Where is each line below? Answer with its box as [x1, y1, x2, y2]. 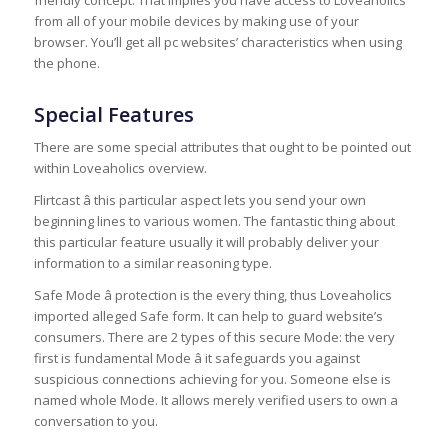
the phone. [33, 54, 100, 73]
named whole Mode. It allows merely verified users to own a [33, 391, 398, 410]
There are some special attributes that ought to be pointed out [33, 138, 411, 157]
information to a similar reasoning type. [33, 254, 272, 273]
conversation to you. [33, 412, 158, 431]
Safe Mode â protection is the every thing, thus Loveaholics [33, 286, 392, 305]
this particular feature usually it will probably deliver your [33, 233, 379, 252]
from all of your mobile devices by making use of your [33, 12, 359, 31]
